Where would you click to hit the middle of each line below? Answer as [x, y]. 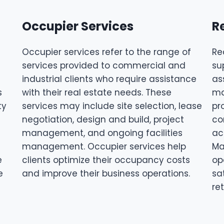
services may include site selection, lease [112, 106]
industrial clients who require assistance [109, 79]
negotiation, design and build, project [103, 119]
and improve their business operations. [106, 173]
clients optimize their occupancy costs [106, 160]
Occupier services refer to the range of [106, 52]
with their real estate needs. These [96, 92]
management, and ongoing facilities [102, 133]
